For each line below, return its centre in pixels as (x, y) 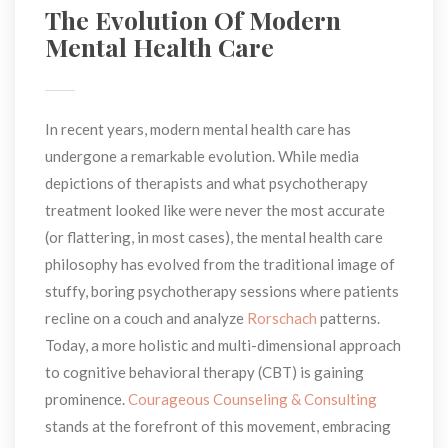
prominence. (86, 398)
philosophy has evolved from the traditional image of (220, 263)
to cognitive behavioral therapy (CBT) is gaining (204, 371)
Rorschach (282, 317)
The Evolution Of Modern (193, 19)
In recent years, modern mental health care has (198, 128)
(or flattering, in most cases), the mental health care (214, 236)
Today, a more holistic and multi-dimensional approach (223, 344)
